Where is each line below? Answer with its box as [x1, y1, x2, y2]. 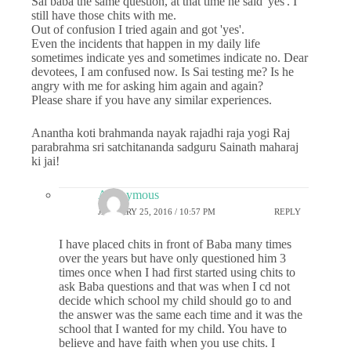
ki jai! [31, 154, 60, 168]
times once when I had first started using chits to [59, 265, 295, 279]
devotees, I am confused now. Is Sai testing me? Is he [31, 64, 294, 78]
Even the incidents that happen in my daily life [31, 36, 260, 50]
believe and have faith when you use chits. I [59, 335, 275, 349]
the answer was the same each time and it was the [59, 307, 302, 321]
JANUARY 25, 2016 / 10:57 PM [98, 207, 215, 217]
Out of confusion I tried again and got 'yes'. [31, 22, 244, 36]
